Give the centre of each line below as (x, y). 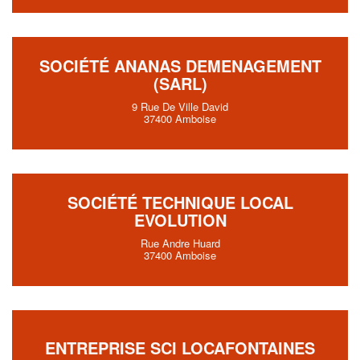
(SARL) (180, 83)
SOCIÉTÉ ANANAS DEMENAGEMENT (180, 65)
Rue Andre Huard (180, 243)
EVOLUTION (180, 220)
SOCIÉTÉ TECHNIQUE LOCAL (180, 202)
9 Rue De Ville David (180, 106)
